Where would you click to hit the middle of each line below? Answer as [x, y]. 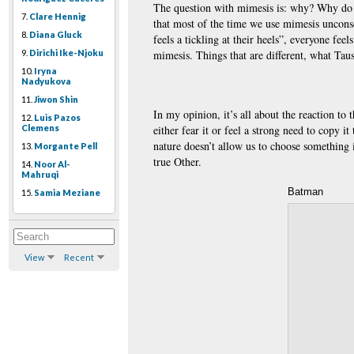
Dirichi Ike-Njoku [66, 53]
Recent [79, 258]
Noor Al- [52, 164]
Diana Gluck [56, 35]
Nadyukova [46, 81]
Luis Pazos [57, 118]
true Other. [177, 161]
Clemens [40, 128]
